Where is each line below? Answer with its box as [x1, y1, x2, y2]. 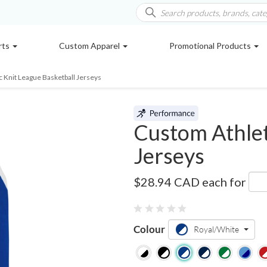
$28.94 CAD [133, 175, 200, 189]
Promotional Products [169, 41, 253, 51]
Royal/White [194, 224, 239, 234]
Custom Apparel [58, 41, 122, 51]
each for [202, 175, 249, 189]
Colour [133, 222, 165, 235]
